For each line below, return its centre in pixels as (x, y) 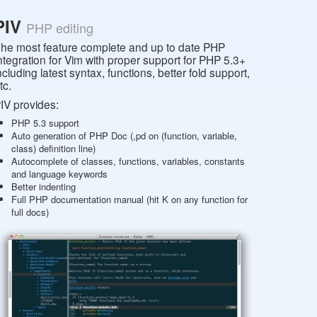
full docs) (30, 212)
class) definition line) (53, 149)
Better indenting (44, 187)
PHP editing (60, 28)
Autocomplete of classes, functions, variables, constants (128, 161)
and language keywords (59, 174)
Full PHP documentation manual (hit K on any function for (129, 200)
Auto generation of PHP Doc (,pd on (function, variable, (124, 136)
